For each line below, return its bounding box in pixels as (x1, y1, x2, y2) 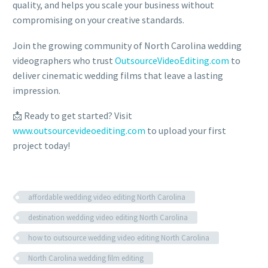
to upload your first (145, 124, 226, 137)
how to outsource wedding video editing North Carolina (28, 233, 209, 243)
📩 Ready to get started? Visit (13, 109, 132, 122)
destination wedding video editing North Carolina (28, 212, 188, 223)
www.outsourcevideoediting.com (13, 124, 145, 137)
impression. (13, 84, 60, 96)
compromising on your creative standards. (13, 14, 184, 26)
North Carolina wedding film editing (28, 253, 144, 264)
